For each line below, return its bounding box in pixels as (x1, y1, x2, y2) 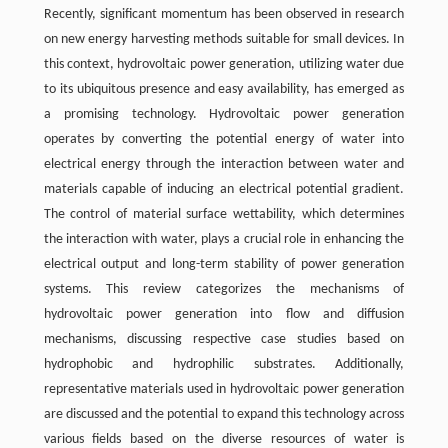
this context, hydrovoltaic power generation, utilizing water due (43, 56, 405, 72)
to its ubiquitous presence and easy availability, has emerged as (43, 81, 405, 97)
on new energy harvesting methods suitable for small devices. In (43, 31, 405, 47)
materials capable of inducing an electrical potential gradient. (43, 181, 405, 197)
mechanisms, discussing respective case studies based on (43, 331, 405, 347)
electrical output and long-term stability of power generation (43, 256, 405, 272)
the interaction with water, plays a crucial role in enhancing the (43, 231, 405, 247)
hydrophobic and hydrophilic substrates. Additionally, (43, 356, 405, 372)
